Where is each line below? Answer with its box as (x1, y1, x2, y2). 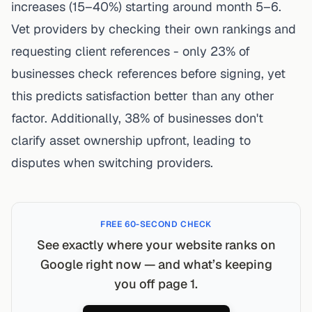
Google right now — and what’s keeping (40, 256, 272, 272)
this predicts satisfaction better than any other (11, 87, 274, 104)
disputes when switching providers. (11, 154, 213, 171)
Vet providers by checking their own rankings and (11, 20, 296, 37)
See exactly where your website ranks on (36, 236, 276, 253)
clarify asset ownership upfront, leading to (11, 132, 251, 148)
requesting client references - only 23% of (11, 42, 250, 59)
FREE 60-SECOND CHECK (100, 218, 212, 230)
